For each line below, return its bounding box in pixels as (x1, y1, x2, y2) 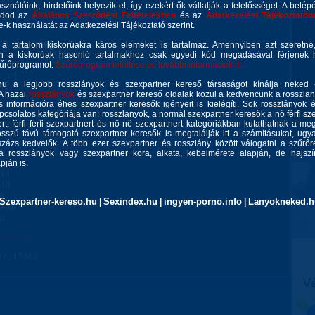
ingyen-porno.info (164, 196, 242, 207)
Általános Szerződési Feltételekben (31, 11, 176, 20)
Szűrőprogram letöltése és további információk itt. (56, 60, 243, 70)
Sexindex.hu (103, 196, 157, 207)
